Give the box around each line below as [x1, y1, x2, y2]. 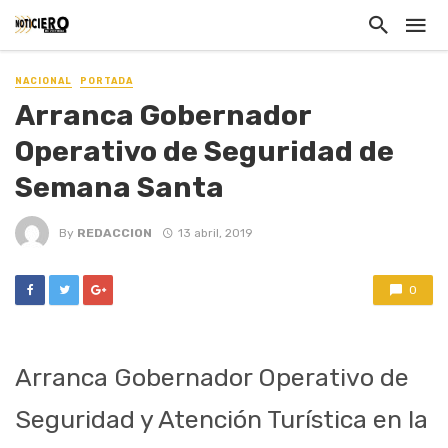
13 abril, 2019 [177, 225, 253, 240]
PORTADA [80, 76, 133, 86]
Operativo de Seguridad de [15, 134, 394, 169]
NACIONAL [15, 76, 72, 86]
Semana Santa [15, 170, 224, 205]
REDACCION [77, 225, 152, 240]
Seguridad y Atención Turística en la [15, 405, 428, 435]
